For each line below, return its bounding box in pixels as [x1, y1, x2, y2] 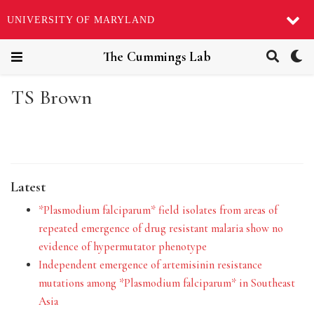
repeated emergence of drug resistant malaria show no [39, 221, 283, 235]
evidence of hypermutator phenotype [39, 239, 207, 254]
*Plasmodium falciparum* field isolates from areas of [39, 203, 278, 217]
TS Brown [11, 86, 93, 110]
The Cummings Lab [103, 48, 211, 65]
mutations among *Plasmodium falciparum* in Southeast [39, 275, 295, 290]
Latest [11, 177, 46, 196]
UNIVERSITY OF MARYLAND [7, 14, 155, 25]
